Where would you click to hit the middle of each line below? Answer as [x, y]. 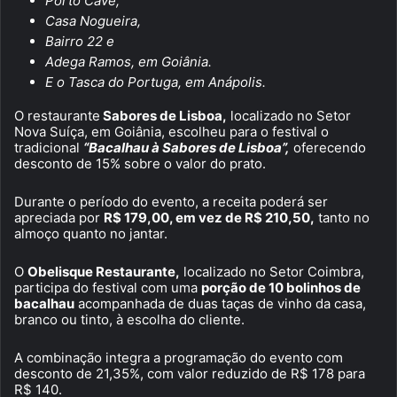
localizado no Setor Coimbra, [272, 271]
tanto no [342, 217]
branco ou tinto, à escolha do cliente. [129, 319]
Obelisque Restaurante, [104, 271]
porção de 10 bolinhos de [281, 287]
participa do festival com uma [108, 287]
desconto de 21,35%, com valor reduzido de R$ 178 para [190, 373]
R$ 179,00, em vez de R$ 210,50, [209, 217]
